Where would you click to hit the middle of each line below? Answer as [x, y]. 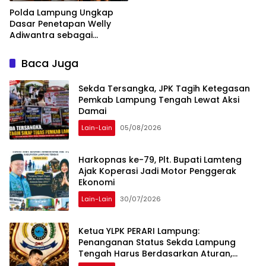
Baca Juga [50, 63]
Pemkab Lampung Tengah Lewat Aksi [159, 100]
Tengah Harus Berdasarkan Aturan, [155, 254]
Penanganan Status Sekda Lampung [157, 243]
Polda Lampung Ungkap [61, 12]
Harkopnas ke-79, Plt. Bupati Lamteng [160, 160]
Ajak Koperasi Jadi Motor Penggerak [157, 171]
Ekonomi [96, 183]
